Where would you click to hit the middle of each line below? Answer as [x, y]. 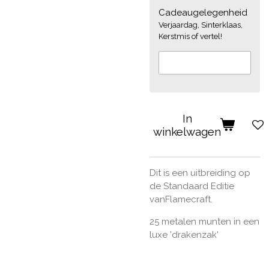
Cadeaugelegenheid [203, 12]
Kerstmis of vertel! [190, 36]
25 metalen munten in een [204, 222]
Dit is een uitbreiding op [200, 173]
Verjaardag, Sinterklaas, [201, 25]
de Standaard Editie [192, 186]
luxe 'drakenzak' [184, 235]
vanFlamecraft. [181, 200]
